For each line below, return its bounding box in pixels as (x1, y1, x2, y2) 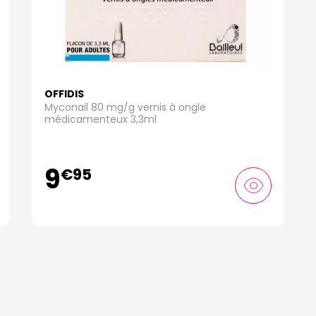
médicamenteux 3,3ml (44, 112, 157, 127)
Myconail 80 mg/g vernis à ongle (44, 100, 206, 115)
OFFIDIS (44, 87, 84, 102)
